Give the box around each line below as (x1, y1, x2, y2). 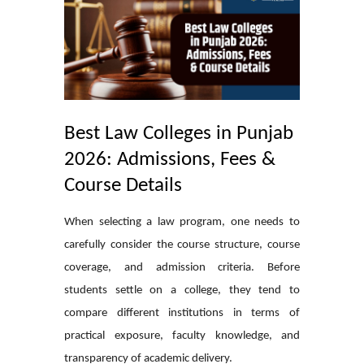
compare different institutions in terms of (64, 306, 300, 319)
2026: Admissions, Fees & (64, 149, 275, 170)
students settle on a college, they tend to (64, 284, 300, 297)
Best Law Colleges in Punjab (64, 123, 293, 144)
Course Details (64, 175, 182, 196)
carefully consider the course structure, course (64, 238, 300, 251)
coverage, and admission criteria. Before (64, 261, 300, 274)
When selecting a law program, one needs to (64, 215, 300, 228)
